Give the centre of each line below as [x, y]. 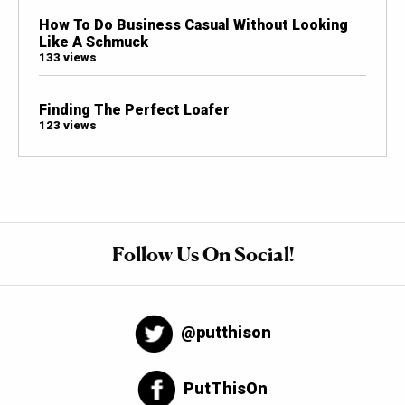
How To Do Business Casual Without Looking [193, 25]
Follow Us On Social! [202, 254]
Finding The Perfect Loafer [134, 110]
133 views [67, 58]
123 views [67, 126]
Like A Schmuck [93, 42]
